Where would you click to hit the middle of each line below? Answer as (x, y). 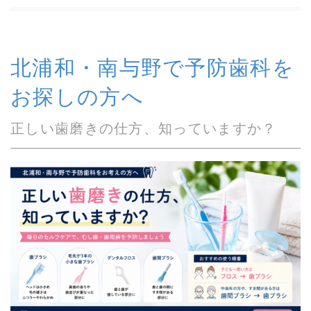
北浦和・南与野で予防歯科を (152, 67)
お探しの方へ (77, 96)
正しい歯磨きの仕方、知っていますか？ (144, 128)
